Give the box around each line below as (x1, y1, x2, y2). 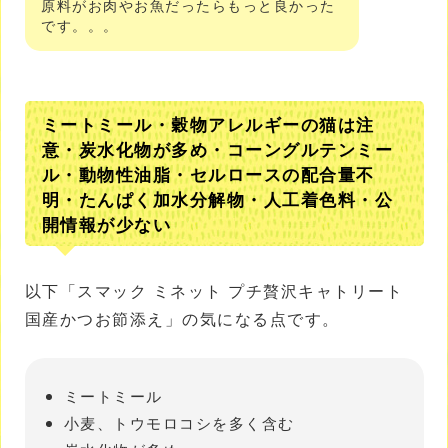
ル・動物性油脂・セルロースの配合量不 (41, 161, 375, 187)
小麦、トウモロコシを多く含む (63, 411, 295, 433)
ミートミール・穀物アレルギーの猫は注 (41, 111, 375, 137)
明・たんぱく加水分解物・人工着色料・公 (41, 186, 393, 212)
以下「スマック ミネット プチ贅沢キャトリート (24, 278, 403, 303)
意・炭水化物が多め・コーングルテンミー (41, 136, 393, 162)
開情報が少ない (41, 211, 171, 237)
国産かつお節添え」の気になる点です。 (24, 306, 340, 331)
